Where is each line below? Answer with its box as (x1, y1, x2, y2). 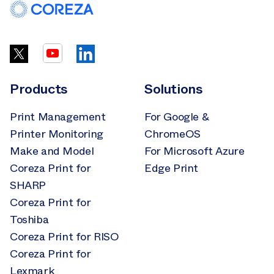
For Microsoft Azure (144, 143, 245, 160)
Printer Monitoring (10, 126, 103, 143)
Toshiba (10, 212, 49, 228)
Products (10, 80, 68, 99)
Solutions (144, 80, 203, 99)
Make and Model (10, 143, 94, 160)
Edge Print (144, 160, 198, 177)
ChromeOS (144, 126, 201, 143)
